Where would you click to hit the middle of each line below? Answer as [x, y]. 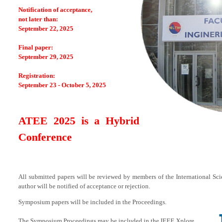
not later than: [38, 19]
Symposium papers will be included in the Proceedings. [92, 202]
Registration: [37, 76]
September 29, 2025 [46, 57]
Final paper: [36, 47]
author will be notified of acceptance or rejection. [84, 186]
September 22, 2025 [46, 28]
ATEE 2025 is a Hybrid [79, 121]
